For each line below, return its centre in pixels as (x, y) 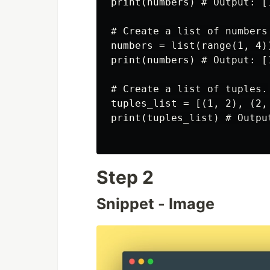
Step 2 (125, 177)
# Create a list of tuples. (189, 89)
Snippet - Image (155, 204)
